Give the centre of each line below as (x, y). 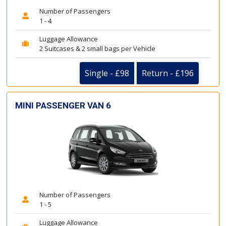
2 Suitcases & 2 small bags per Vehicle (97, 48)
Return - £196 (168, 73)
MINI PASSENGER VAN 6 (63, 105)
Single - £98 (107, 73)
